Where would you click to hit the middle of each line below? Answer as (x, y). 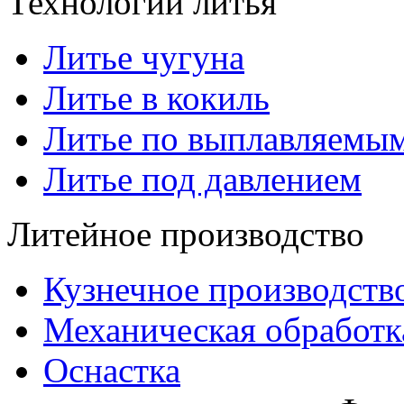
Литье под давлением (202, 179)
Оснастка (112, 371)
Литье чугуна (144, 58)
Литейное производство (186, 234)
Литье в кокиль (156, 98)
